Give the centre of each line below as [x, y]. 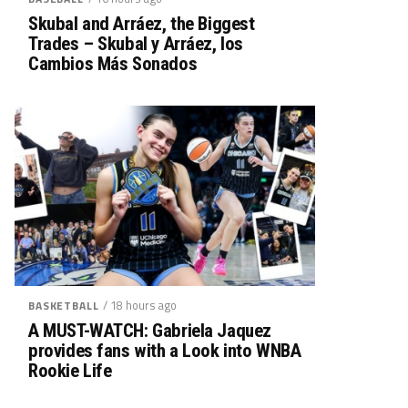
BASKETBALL [64, 305]
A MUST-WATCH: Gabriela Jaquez [150, 330]
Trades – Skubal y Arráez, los [136, 43]
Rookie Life [70, 370]
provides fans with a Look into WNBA [165, 350]
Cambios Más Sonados [113, 63]
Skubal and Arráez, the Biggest [142, 23]
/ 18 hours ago [140, 305]
